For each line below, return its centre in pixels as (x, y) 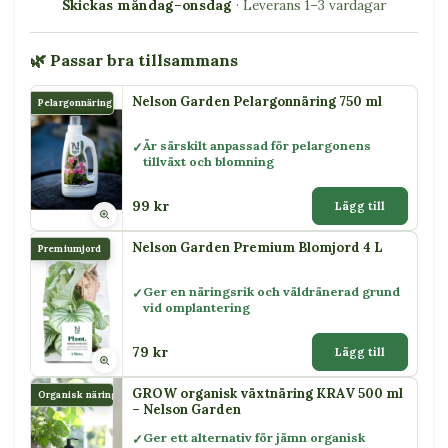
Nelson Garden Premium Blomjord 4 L (257, 247)
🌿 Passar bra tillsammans (134, 59)
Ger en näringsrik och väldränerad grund (271, 292)
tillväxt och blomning (208, 162)
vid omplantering (196, 308)
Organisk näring (78, 394)
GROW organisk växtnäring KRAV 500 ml (267, 393)
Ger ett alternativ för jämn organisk (254, 438)
